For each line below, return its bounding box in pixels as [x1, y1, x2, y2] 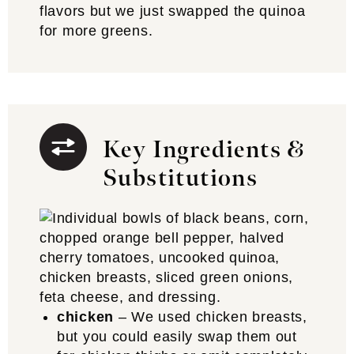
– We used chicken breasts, [113, 309, 307, 325]
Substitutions [103, 164, 258, 193]
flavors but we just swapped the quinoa [40, 3, 306, 19]
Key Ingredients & [103, 136, 305, 164]
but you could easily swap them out [57, 329, 297, 345]
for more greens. [40, 23, 153, 39]
